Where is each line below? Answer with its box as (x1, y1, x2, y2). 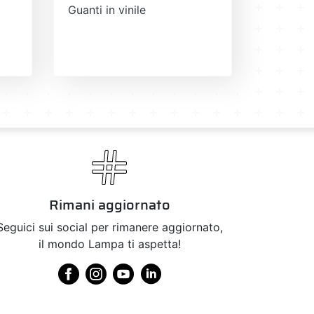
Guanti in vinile (68, 2, 146, 17)
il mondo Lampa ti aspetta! (38, 236, 181, 251)
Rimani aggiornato (48, 193, 170, 216)
